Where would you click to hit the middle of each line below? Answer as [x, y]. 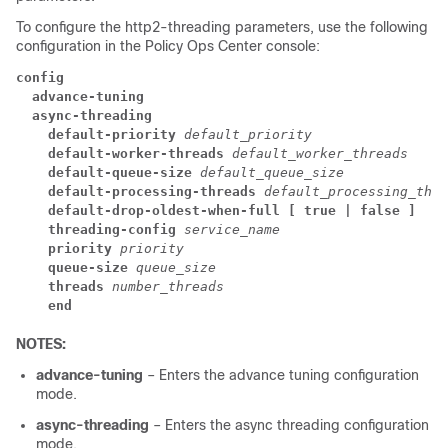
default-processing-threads [136, 191]
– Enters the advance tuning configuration [283, 375]
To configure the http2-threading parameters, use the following [222, 27]
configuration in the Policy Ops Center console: [168, 46]
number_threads [168, 286]
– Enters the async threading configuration [291, 425]
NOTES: [41, 344]
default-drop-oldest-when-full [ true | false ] [216, 210]
